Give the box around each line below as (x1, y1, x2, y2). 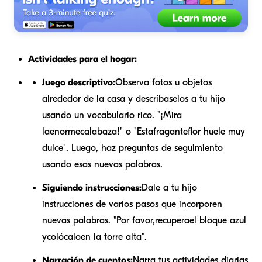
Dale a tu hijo (142, 182, 197, 193)
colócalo (47, 231, 81, 242)
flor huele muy (188, 126, 245, 137)
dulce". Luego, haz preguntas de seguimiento (42, 142, 223, 153)
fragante (153, 126, 188, 137)
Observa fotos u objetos (115, 77, 212, 88)
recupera (155, 215, 189, 226)
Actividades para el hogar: (28, 53, 137, 64)
